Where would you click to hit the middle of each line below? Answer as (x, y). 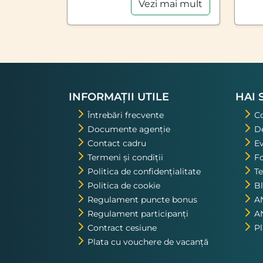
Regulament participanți (138, 213)
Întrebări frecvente (126, 115)
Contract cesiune (122, 227)
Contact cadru (117, 143)
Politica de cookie (124, 185)
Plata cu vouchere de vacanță (148, 242)
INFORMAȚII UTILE (119, 97)
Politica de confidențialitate (144, 171)
